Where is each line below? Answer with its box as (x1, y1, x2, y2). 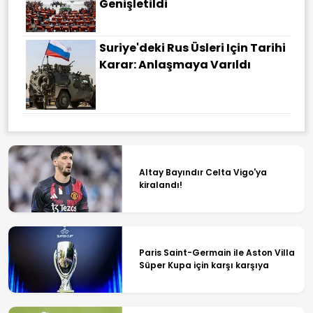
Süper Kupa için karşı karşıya (138, 259, 269, 272)
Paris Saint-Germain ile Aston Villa (138, 247, 295, 259)
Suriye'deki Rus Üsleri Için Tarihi (99, 40, 286, 57)
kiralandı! (138, 178, 182, 191)
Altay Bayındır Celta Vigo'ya (138, 166, 267, 178)
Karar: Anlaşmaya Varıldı (99, 57, 251, 73)
